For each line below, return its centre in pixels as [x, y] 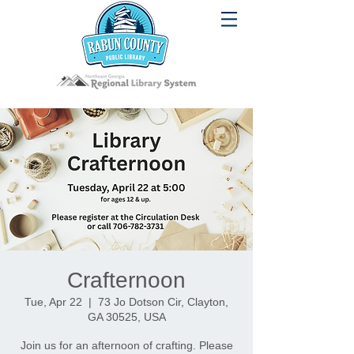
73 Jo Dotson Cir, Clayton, [163, 302]
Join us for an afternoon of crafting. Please [126, 345]
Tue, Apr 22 [53, 302]
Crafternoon [126, 280]
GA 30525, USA [126, 317]
